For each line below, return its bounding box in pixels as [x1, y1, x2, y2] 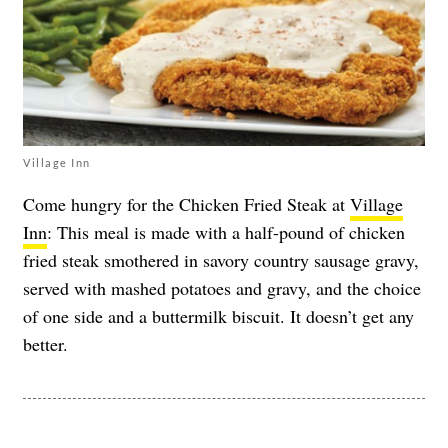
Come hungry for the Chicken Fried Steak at [23, 191, 350, 216]
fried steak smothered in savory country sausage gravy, [23, 247, 419, 272]
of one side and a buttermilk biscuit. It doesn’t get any [23, 303, 414, 328]
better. [23, 331, 68, 356]
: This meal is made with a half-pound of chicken [47, 219, 405, 244]
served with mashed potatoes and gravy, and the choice [23, 275, 421, 300]
